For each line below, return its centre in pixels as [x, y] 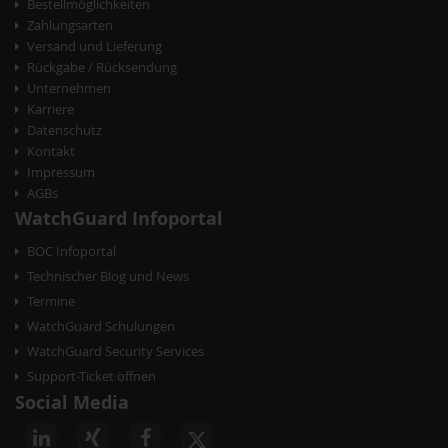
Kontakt [51, 151]
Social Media [72, 403]
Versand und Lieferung [94, 46]
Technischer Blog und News [108, 276]
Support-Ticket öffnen [91, 376]
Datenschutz [64, 130]
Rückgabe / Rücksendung [102, 67]
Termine [51, 301]
